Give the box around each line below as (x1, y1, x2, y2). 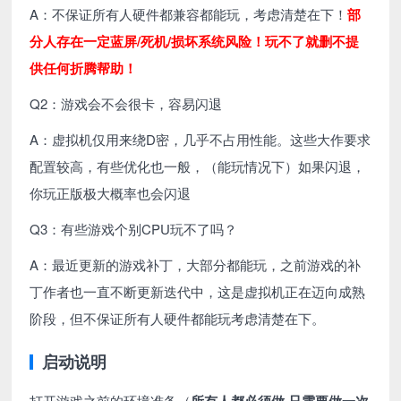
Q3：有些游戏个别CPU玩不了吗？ (30, 218, 238, 238)
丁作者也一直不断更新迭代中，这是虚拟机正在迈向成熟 (30, 281, 366, 301)
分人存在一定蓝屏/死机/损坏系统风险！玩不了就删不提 (30, 30, 360, 51)
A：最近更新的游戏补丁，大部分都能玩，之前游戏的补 (30, 254, 362, 274)
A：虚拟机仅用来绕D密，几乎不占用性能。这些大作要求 (30, 129, 371, 149)
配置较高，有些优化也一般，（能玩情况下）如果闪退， (30, 156, 366, 175)
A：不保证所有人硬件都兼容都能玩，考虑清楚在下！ (30, 4, 348, 23)
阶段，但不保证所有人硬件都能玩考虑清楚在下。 (30, 308, 326, 328)
